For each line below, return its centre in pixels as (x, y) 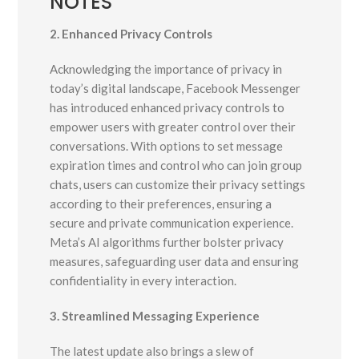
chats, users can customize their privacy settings (178, 185)
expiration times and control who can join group (176, 165)
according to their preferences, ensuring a (161, 204)
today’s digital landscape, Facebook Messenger (175, 89)
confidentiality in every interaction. (143, 281)
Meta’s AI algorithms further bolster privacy (167, 242)
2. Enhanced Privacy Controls (131, 34)
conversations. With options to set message (167, 146)
